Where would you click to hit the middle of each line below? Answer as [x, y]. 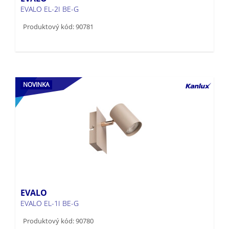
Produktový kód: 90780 [58, 204]
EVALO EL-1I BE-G [50, 187]
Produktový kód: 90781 [58, 10]
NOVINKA [36, 68]
